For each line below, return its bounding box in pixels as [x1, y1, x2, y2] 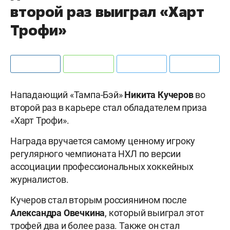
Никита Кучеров [124, 89, 194, 100]
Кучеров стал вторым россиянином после [10, 194, 187, 205]
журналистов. [10, 174, 69, 185]
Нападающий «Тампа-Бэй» [10, 89, 125, 100]
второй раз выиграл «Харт [10, 2, 204, 21]
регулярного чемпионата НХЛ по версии [10, 148, 181, 159]
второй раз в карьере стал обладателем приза [10, 102, 207, 113]
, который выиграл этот [105, 207, 204, 218]
